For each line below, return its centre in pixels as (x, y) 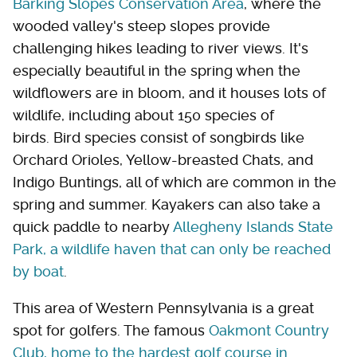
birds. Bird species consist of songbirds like (159, 137)
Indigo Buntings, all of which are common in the (175, 182)
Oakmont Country (269, 330)
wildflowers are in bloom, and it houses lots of (169, 92)
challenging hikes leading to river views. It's (161, 48)
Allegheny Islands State (253, 226)
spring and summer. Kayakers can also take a (167, 204)
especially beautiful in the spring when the (157, 70)
